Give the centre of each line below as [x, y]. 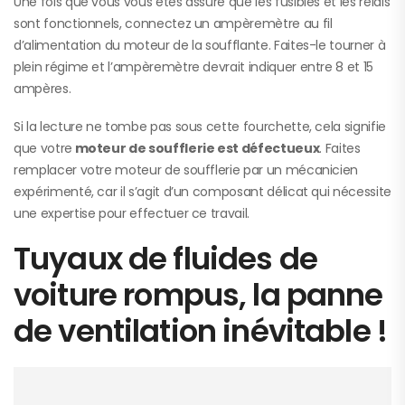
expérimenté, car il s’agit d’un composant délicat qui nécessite [202, 192]
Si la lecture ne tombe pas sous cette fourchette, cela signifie [200, 127]
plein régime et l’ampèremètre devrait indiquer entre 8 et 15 [193, 67]
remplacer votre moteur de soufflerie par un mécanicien [186, 170]
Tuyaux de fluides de [165, 259]
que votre [43, 149]
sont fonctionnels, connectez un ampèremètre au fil [173, 24]
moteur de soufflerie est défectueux [196, 149]
